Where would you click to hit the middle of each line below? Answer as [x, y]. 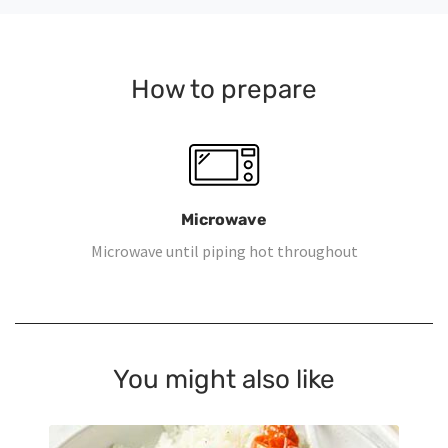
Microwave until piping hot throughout [224, 251]
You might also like [224, 380]
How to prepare [224, 90]
